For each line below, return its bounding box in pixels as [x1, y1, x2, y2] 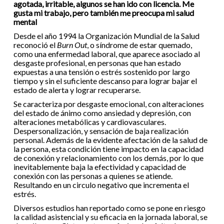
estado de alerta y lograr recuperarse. [13, 85, 140, 94]
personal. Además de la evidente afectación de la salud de [13, 135, 207, 144]
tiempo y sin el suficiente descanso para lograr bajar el [13, 76, 197, 85]
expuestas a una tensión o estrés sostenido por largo [13, 67, 190, 76]
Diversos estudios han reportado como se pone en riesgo [13, 203, 205, 212]
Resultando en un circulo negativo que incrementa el [13, 180, 189, 189]
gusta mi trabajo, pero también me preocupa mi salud [13, 8, 194, 17]
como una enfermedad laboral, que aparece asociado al [13, 49, 200, 58]
